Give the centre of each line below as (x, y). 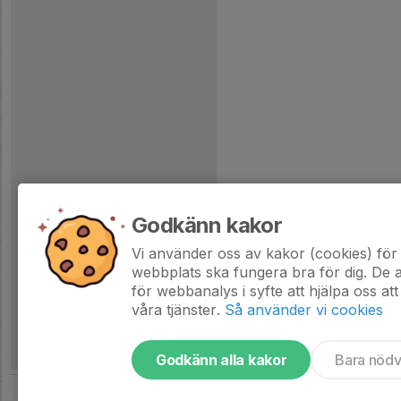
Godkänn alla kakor (222, 360)
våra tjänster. (176, 310)
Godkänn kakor (207, 225)
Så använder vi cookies (304, 310)
